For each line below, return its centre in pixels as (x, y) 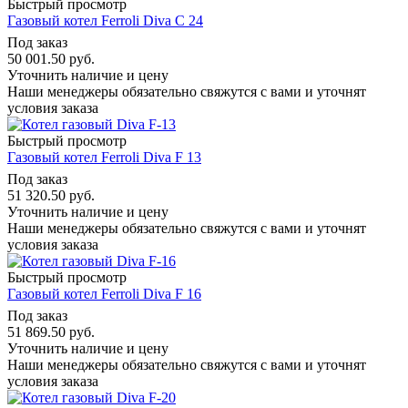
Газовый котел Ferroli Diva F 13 (104, 157)
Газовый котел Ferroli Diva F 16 (104, 293)
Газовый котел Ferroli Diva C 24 (105, 20)
